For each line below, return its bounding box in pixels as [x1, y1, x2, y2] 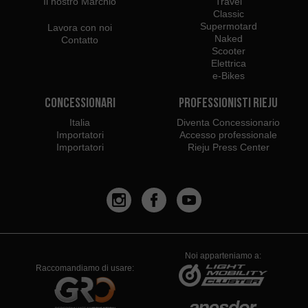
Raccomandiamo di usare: [36, 263, 134, 273]
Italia [69, 117, 90, 128]
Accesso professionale [179, 129, 277, 140]
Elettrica [210, 58, 246, 69]
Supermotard [199, 21, 257, 32]
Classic [212, 8, 244, 19]
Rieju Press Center [187, 142, 269, 153]
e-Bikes [212, 70, 245, 81]
